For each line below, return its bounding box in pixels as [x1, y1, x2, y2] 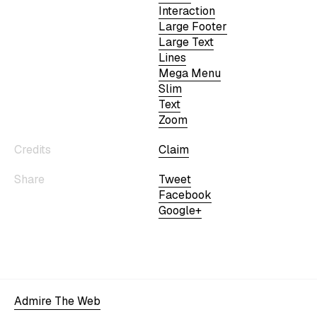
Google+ [158, 202, 202, 218]
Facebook [158, 187, 212, 202]
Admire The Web [14, 293, 100, 309]
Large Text [158, 34, 214, 50]
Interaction [158, 3, 215, 18]
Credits [14, 142, 51, 157]
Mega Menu [158, 65, 221, 81]
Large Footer [158, 18, 227, 34]
